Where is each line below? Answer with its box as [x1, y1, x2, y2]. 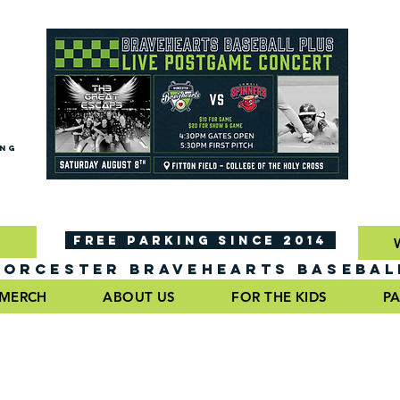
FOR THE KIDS [231, 287, 328, 305]
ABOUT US [103, 287, 176, 305]
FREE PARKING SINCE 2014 [72, 232, 329, 248]
